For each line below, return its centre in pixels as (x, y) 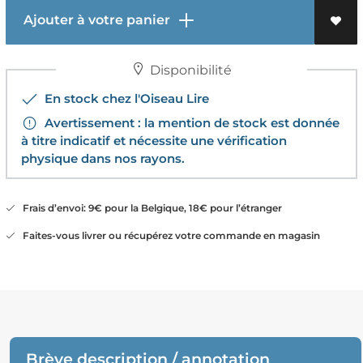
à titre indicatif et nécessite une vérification (154, 140)
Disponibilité (189, 70)
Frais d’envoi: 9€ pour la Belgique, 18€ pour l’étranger (148, 207)
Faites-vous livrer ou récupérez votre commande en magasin (167, 235)
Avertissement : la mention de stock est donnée (188, 122)
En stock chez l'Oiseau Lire (123, 98)
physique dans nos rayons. (102, 158)
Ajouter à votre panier (95, 19)
